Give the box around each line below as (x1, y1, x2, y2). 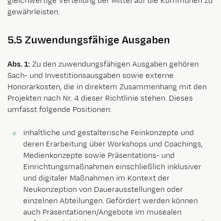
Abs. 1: (7, 59, 30, 70)
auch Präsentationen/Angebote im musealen (23, 207, 182, 218)
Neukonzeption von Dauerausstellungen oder (23, 184, 183, 195)
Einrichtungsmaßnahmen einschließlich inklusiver (23, 162, 201, 173)
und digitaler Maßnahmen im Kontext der (23, 173, 170, 184)
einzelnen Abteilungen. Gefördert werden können (23, 196, 198, 207)
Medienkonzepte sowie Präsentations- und (23, 150, 175, 161)
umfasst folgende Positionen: (7, 105, 111, 115)
